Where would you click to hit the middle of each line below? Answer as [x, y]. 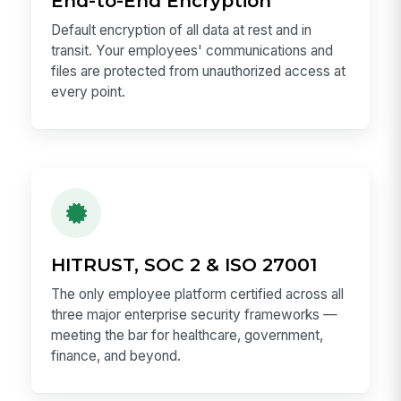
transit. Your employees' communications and [192, 50]
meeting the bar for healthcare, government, [188, 335]
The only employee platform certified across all [198, 294]
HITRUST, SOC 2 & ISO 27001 [184, 264]
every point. [89, 91]
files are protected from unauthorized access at [199, 71]
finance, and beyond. [116, 355]
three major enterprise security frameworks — [195, 314]
